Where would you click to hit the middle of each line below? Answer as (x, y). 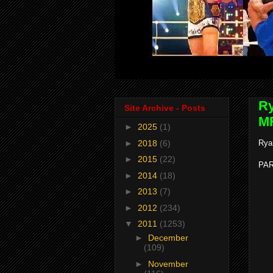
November (168, 264)
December (168, 238)
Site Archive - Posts (165, 108)
